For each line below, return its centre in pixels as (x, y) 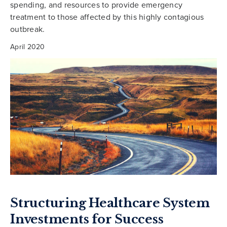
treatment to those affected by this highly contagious (107, 17)
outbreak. (28, 29)
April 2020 (28, 47)
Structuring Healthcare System (110, 203)
